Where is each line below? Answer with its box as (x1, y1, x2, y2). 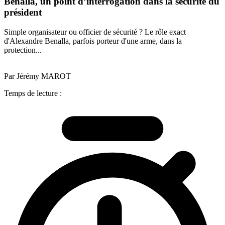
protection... (4, 45, 42, 54)
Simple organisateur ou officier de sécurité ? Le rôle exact (4, 27, 186, 36)
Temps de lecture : (4, 88, 62, 97)
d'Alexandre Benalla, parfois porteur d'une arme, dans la (4, 36, 182, 45)
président (4, 7, 42, 18)
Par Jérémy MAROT (4, 71, 71, 80)
